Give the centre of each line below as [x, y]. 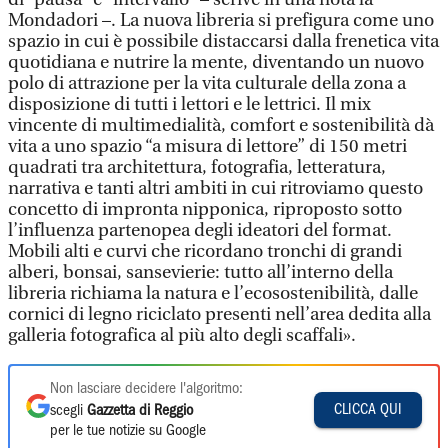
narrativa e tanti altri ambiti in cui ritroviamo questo [215, 188]
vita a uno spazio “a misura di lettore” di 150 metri [207, 146]
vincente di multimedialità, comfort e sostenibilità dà [221, 125]
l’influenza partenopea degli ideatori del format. [200, 230]
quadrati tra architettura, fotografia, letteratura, [197, 167]
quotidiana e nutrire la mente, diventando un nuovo [216, 62]
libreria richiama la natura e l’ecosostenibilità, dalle [213, 293]
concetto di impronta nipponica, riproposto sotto [205, 209]
